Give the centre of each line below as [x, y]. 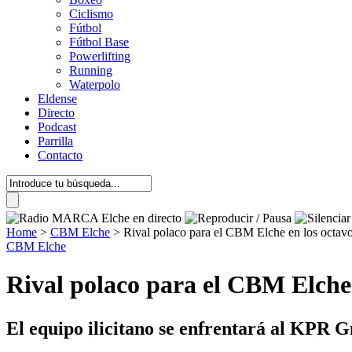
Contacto [60, 155]
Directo [56, 113]
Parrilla [55, 141]
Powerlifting [100, 56]
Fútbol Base [99, 42]
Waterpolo [95, 84]
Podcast [57, 127]
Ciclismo [91, 14]
